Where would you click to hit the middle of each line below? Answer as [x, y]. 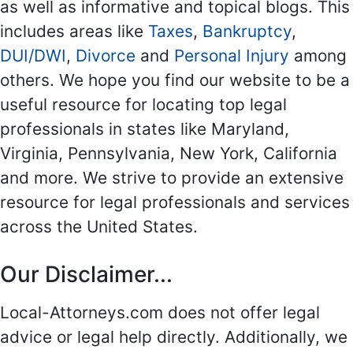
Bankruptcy [247, 31]
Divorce [106, 56]
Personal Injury [232, 56]
